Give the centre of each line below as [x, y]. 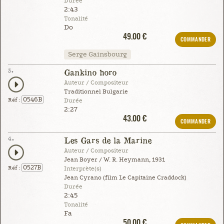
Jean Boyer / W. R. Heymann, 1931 [114, 159]
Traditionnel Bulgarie [96, 91]
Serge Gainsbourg [97, 54]
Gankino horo [90, 72]
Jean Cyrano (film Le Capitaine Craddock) [125, 177]
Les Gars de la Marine [107, 140]
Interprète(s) [82, 168]
